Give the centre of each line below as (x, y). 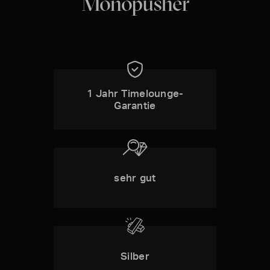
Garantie (135, 105)
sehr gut (135, 178)
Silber (135, 256)
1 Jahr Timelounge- (135, 93)
